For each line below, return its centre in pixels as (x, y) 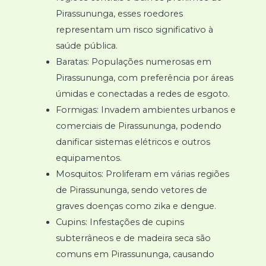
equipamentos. (88, 158)
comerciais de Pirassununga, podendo (138, 126)
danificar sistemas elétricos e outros (133, 142)
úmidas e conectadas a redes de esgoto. (142, 94)
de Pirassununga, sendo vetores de (131, 190)
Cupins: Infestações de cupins (120, 222)
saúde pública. (86, 45)
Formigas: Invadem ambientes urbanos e (145, 110)
